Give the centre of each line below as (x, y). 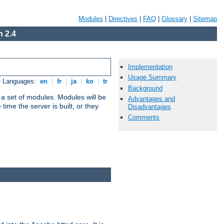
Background (145, 88)
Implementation (150, 67)
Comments (144, 117)
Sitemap (205, 19)
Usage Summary (152, 77)
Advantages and (151, 98)
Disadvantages (149, 106)
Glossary (174, 19)
